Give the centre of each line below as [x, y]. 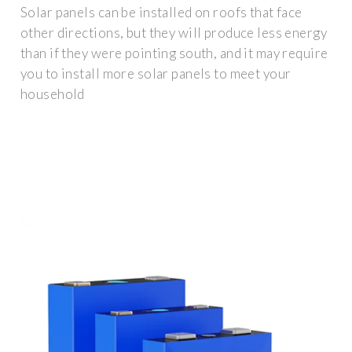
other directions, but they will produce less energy [174, 32]
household [53, 93]
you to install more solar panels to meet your [156, 73]
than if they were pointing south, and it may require [174, 53]
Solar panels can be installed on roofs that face [161, 12]
